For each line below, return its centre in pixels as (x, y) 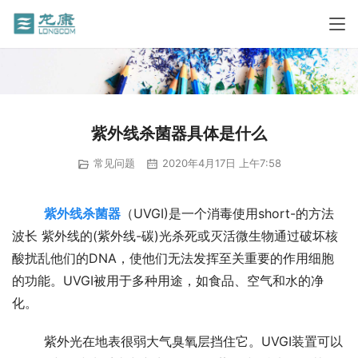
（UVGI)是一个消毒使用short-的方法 (227, 213)
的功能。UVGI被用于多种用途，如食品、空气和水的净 (168, 280)
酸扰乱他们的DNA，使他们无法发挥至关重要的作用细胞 (173, 258)
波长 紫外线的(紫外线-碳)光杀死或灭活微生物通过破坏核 (175, 235)
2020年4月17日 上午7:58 (220, 163)
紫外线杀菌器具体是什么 (179, 134)
